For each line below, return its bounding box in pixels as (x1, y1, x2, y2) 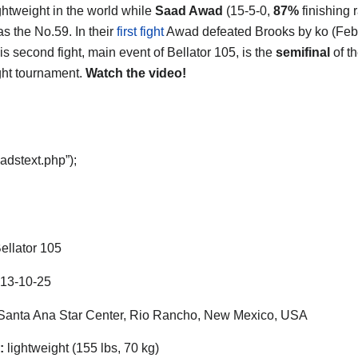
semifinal (276, 45, 333, 59)
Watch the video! (86, 66, 186, 80)
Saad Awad (155, 3, 223, 18)
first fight (117, 24, 164, 38)
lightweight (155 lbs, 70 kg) (4, 341, 159, 356)
